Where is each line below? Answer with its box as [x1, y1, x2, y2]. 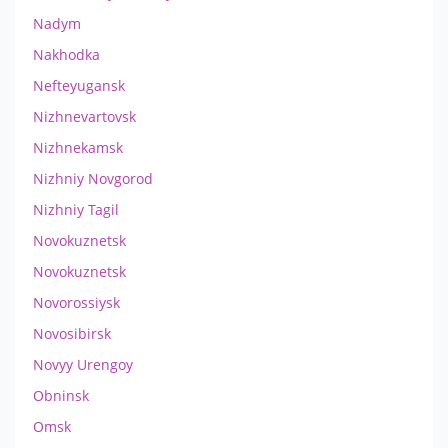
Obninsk [33, 385, 89, 405]
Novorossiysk [33, 292, 120, 312]
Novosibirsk [33, 323, 111, 343]
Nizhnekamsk [33, 137, 123, 157]
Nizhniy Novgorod [33, 168, 153, 188]
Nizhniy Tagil [33, 199, 119, 219]
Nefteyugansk [33, 75, 125, 95]
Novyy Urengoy [33, 354, 133, 374]
